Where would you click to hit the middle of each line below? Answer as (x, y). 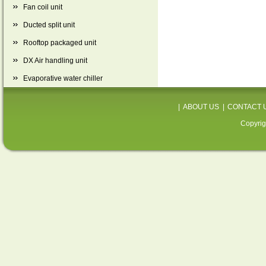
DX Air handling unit (55, 61)
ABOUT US (201, 107)
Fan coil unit (43, 7)
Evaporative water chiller (63, 78)
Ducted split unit (49, 25)
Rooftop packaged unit (60, 43)
